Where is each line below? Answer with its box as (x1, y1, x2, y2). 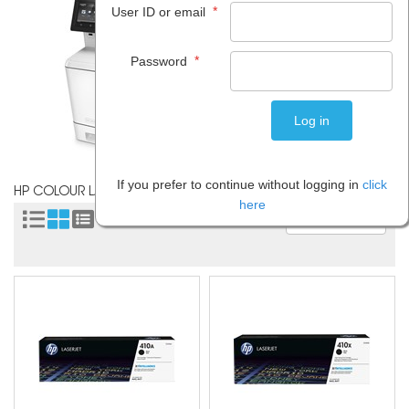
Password (130, 54, 191, 68)
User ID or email (111, 5, 209, 19)
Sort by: (243, 215, 281, 226)
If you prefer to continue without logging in (117, 177, 362, 192)
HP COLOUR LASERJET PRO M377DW (14, 186, 230, 199)
